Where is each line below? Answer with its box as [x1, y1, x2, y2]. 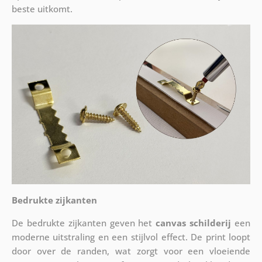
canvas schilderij [156, 216, 232, 229]
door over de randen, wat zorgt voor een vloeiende [11, 244, 251, 257]
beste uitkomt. [11, 3, 73, 15]
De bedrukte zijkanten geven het [11, 216, 156, 229]
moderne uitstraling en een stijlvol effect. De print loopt [11, 230, 251, 243]
